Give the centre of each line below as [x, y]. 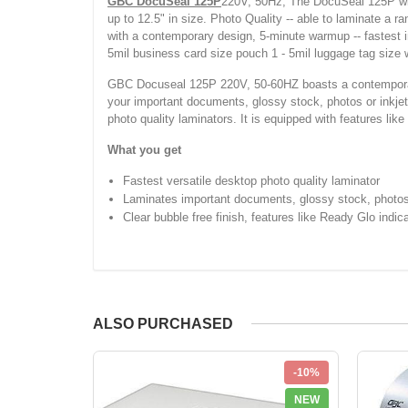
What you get [144, 149]
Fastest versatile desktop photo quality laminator [251, 180]
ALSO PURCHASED [163, 323]
